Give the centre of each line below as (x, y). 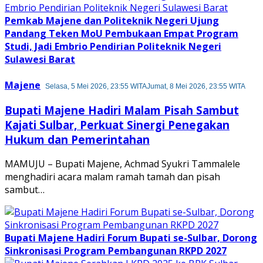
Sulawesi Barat (40, 59)
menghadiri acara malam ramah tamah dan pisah (112, 177)
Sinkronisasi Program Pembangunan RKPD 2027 (116, 251)
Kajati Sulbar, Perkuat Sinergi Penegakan (117, 124)
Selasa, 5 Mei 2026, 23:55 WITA (96, 86)
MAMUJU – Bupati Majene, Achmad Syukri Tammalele (122, 164)
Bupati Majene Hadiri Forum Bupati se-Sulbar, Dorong (131, 238)
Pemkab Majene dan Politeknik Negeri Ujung (112, 20)
